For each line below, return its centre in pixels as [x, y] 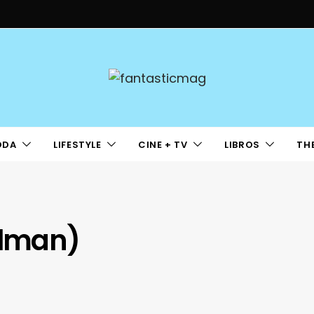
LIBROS [242, 144]
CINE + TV [163, 144]
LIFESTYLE [77, 144]
